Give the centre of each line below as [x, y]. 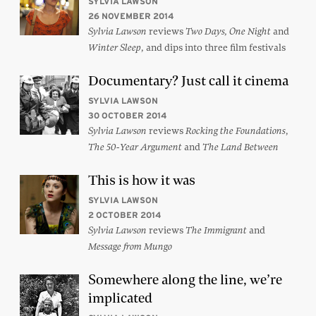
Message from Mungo [130, 247]
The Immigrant [216, 231]
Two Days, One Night [228, 32]
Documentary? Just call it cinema [188, 81]
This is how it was [142, 181]
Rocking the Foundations [236, 131]
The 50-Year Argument [135, 147]
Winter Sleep [115, 48]
